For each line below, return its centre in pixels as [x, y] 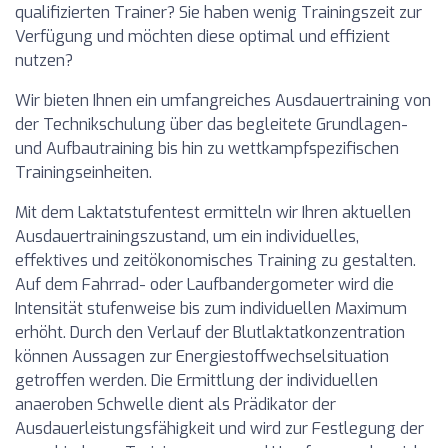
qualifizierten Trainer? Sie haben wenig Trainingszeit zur [218, 12]
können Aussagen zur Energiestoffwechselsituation [202, 356]
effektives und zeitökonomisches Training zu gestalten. [215, 260]
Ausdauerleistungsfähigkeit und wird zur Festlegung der [219, 428]
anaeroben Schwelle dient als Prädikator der [175, 404]
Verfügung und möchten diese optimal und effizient [202, 36]
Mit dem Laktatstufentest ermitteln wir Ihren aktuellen [213, 212]
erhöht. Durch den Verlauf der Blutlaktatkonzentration [210, 332]
